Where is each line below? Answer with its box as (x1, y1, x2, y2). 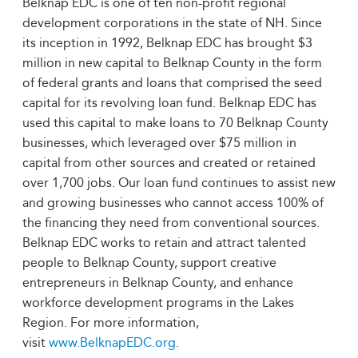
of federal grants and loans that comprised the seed (22, 75, 322, 90)
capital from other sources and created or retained (22, 155, 316, 170)
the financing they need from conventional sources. (22, 215, 320, 230)
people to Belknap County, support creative (22, 255, 276, 270)
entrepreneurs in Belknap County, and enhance (22, 275, 293, 290)
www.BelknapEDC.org (49, 335, 176, 350)
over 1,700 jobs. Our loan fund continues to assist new (22, 175, 336, 190)
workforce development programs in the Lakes (22, 295, 294, 310)
